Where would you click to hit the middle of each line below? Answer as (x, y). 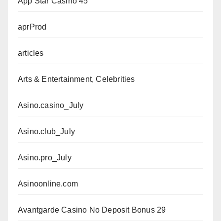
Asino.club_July (46, 132)
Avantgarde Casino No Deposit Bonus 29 (92, 210)
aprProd (32, 27)
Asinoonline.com (48, 184)
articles (31, 53)
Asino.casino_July (51, 106)
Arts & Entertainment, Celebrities (76, 79)
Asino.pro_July (45, 158)
